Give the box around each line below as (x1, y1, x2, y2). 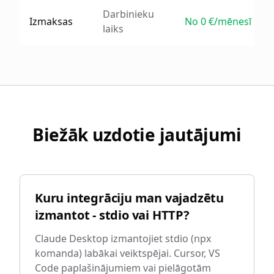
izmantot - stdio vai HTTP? (35, 207, 190, 223)
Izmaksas (29, 15, 73, 28)
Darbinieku (103, 7, 154, 21)
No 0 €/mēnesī (185, 15, 251, 28)
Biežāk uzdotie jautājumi (32, 123, 242, 146)
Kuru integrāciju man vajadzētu (35, 190, 224, 206)
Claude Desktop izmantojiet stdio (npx (35, 232, 211, 245)
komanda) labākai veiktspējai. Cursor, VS (35, 246, 220, 260)
